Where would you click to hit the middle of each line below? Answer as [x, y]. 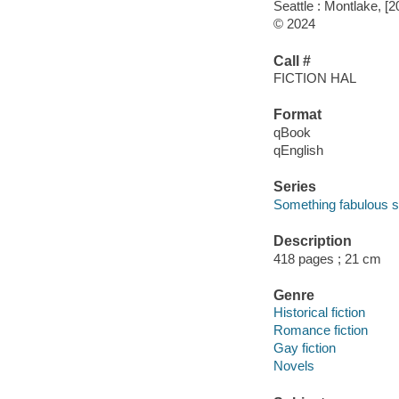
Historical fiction [319, 313]
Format [297, 115]
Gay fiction [304, 348]
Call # [292, 61]
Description [312, 241]
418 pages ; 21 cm [327, 258]
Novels [293, 366]
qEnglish [298, 150]
